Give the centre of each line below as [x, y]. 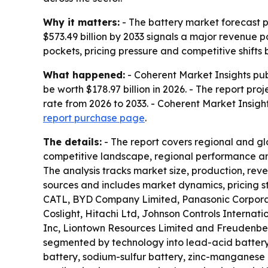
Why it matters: [81, 22]
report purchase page [94, 118]
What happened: [84, 75]
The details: [72, 142]
